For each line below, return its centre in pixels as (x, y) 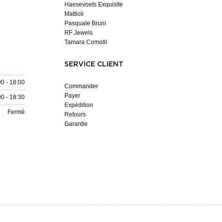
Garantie (76, 124)
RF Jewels (79, 33)
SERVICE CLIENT (94, 65)
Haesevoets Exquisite (94, 5)
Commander (81, 86)
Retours (75, 115)
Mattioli (74, 14)
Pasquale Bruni (85, 24)
